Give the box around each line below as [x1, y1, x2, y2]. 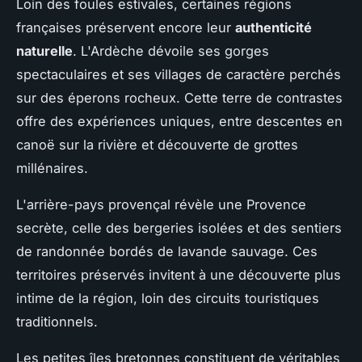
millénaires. [16, 159, 88, 176]
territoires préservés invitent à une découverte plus [16, 266, 341, 283]
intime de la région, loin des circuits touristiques [16, 289, 319, 306]
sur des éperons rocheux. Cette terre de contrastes [16, 89, 343, 106]
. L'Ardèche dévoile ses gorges [73, 42, 269, 59]
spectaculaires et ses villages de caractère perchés [16, 65, 341, 82]
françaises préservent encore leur [16, 19, 235, 36]
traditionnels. [16, 313, 98, 330]
